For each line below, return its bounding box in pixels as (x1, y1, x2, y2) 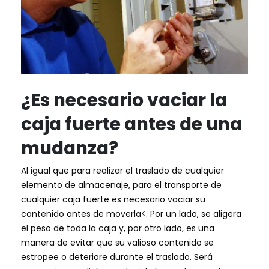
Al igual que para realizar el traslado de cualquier (21, 165, 224, 177)
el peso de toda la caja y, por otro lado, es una (21, 222, 214, 235)
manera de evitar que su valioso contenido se (21, 237, 214, 249)
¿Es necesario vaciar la (21, 88, 227, 113)
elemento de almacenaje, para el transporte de (21, 179, 222, 192)
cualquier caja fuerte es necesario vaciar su (21, 193, 205, 206)
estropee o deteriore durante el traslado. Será (21, 251, 213, 264)
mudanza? (21, 136, 118, 161)
